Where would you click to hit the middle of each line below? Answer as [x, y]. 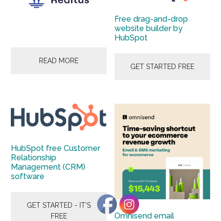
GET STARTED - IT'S [59, 205]
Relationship [34, 157]
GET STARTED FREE [162, 67]
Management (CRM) [48, 167]
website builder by [149, 29]
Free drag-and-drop [151, 19]
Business [26, 69]
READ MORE [59, 60]
